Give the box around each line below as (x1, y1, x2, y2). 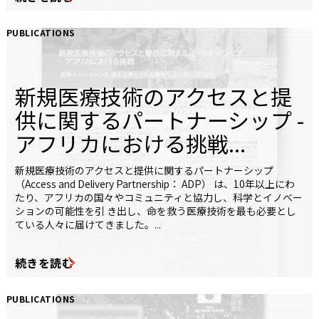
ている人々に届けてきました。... (15, 217, 161, 232)
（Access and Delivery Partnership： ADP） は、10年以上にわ (15, 177, 295, 192)
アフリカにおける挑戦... (15, 127, 246, 159)
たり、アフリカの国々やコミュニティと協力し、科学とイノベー (15, 190, 303, 205)
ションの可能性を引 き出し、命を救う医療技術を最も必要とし (15, 204, 296, 219)
